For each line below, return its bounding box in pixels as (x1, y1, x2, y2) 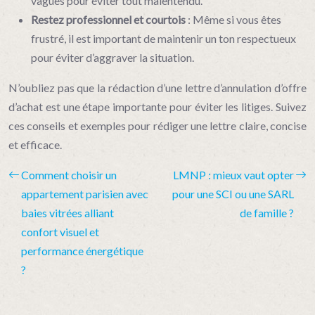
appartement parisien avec (21, 187, 148, 200)
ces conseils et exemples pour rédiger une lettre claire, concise (8, 119, 307, 132)
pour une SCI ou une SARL (172, 187, 294, 200)
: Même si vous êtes (188, 13, 281, 26)
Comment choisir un (21, 168, 117, 181)
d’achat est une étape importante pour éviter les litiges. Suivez (8, 100, 307, 113)
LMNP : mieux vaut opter (173, 168, 294, 181)
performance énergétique (21, 244, 143, 257)
